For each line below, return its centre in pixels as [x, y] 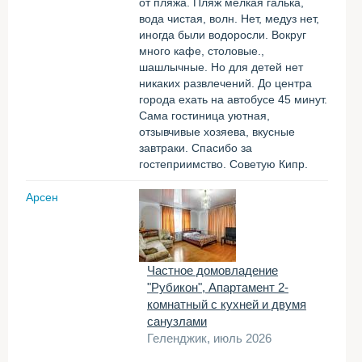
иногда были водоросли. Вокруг [223, 35]
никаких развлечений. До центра [225, 83]
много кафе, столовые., [202, 51]
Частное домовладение [213, 270]
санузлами [177, 321]
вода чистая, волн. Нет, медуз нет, [229, 19]
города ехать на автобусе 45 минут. [233, 99]
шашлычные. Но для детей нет [221, 67]
